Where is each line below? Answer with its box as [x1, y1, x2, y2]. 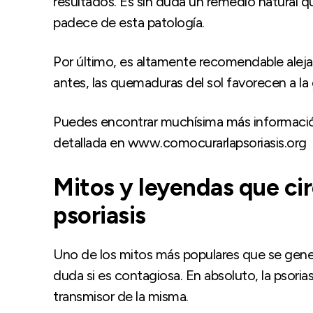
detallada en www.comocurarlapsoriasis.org [53, 133, 307, 151]
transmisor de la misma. [53, 287, 189, 305]
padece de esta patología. [53, 13, 205, 31]
